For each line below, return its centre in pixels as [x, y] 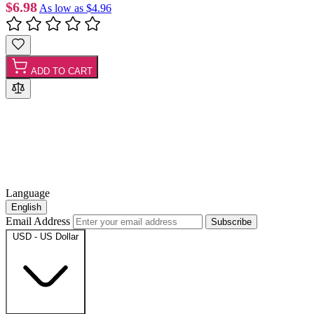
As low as [61, 8]
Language [28, 193]
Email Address [39, 221]
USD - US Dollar [56, 236]
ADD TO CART [62, 71]
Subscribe [231, 221]
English [26, 207]
